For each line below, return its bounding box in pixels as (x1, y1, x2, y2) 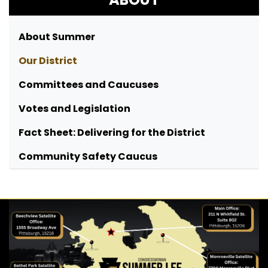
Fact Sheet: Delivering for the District (19, 126, 205, 140)
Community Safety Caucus (19, 150, 157, 164)
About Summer (19, 30, 95, 44)
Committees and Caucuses (19, 78, 159, 92)
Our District (19, 54, 77, 68)
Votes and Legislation (19, 102, 130, 116)
